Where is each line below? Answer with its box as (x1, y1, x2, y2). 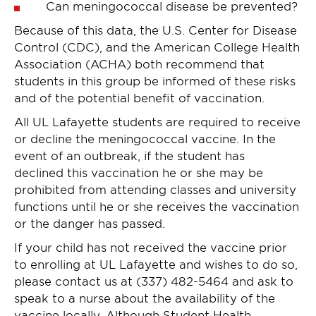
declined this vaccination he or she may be (14, 164, 263, 179)
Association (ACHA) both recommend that (14, 56, 265, 71)
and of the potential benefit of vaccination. (14, 90, 265, 104)
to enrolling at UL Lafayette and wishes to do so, (14, 256, 298, 271)
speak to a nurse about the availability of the (14, 290, 275, 305)
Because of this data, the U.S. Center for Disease (14, 22, 297, 37)
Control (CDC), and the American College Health (14, 39, 300, 54)
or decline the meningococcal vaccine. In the (14, 130, 276, 145)
